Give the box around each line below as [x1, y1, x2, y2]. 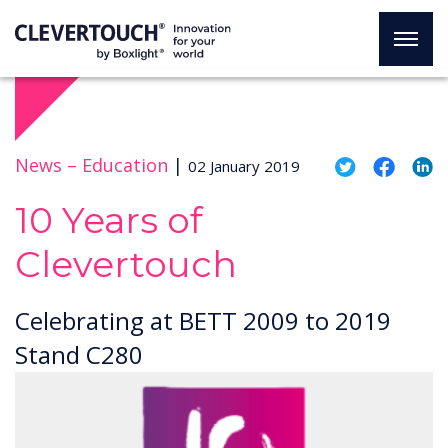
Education [82, 153, 168, 177]
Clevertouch [15, 242, 237, 286]
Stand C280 [15, 338, 143, 371]
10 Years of [15, 198, 203, 242]
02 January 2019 [188, 156, 300, 176]
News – [15, 153, 77, 177]
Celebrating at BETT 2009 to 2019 [15, 304, 391, 337]
